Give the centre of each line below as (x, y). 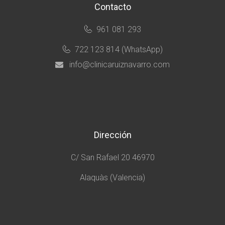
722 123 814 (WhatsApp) (119, 49)
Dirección (113, 135)
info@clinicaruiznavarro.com (120, 64)
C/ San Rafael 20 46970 (113, 157)
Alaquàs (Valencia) (113, 177)
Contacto (113, 7)
